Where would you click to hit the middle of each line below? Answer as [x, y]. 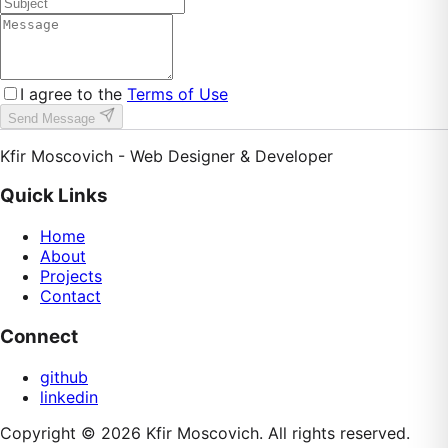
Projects [71, 276]
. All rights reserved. [334, 432]
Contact [70, 296]
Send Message [53, 118]
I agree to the [71, 93]
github [64, 376]
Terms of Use [177, 93]
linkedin [69, 396]
